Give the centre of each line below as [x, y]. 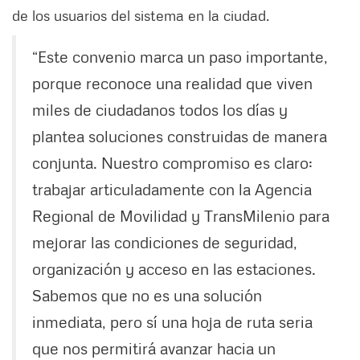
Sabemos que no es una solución [147, 295]
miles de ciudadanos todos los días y [160, 110]
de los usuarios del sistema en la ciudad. [141, 16]
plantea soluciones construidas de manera [180, 136]
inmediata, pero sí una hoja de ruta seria [172, 322]
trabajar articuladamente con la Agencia [172, 189]
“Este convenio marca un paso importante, [180, 57]
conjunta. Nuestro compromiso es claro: [172, 163]
